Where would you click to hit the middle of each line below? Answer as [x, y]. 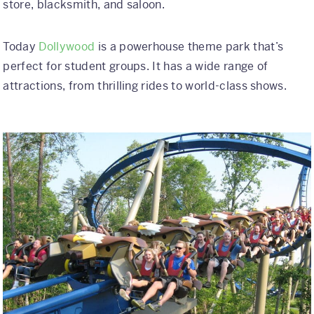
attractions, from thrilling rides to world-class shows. [145, 86]
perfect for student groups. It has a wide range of [136, 66]
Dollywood [67, 46]
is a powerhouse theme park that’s [189, 46]
